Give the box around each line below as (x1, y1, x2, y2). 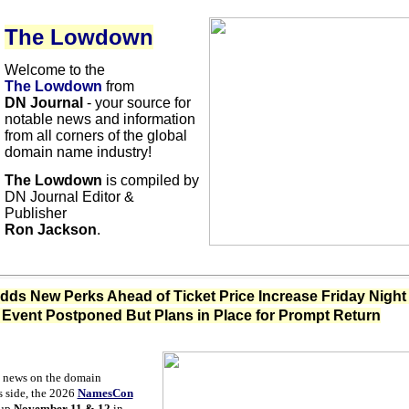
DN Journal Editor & (4, 189, 134, 204)
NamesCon (77, 386, 133, 400)
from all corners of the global (4, 128, 187, 143)
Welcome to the (4, 62, 109, 78)
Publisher (4, 205, 70, 221)
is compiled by (101, 173, 199, 188)
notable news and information (4, 111, 195, 127)
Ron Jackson (4, 222, 97, 237)
